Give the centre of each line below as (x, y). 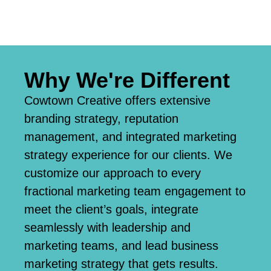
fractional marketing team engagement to (135, 191)
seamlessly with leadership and (107, 227)
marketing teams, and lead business (121, 245)
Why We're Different (127, 80)
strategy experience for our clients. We (128, 155)
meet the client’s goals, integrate (111, 209)
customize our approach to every (113, 173)
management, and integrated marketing (130, 136)
